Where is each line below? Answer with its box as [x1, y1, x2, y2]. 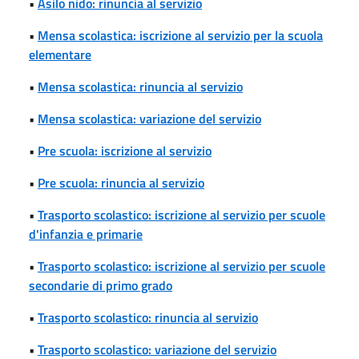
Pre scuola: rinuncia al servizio [38, 172, 204, 192]
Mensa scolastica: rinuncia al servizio [38, 76, 243, 96]
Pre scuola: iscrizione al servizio [38, 140, 212, 160]
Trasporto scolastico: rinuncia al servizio [38, 307, 258, 327]
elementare [29, 44, 91, 64]
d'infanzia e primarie [29, 224, 143, 244]
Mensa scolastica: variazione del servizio [38, 108, 261, 128]
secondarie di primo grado [29, 275, 172, 295]
